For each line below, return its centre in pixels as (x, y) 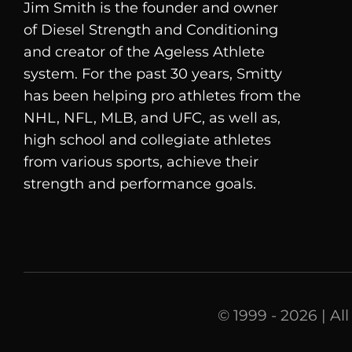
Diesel (62, 29)
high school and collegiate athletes (147, 139)
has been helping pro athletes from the (162, 95)
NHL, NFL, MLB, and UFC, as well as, (152, 117)
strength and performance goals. (139, 183)
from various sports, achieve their (141, 161)
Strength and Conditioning (181, 29)
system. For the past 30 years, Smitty (152, 73)
